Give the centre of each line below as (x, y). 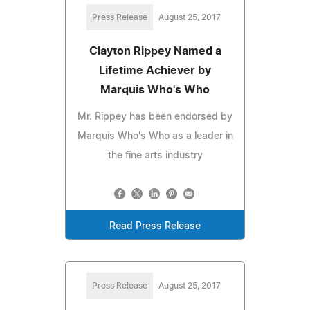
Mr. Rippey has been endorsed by (155, 117)
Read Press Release (155, 226)
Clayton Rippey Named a (155, 51)
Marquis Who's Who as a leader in (155, 136)
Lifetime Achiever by (155, 70)
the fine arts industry (155, 155)
